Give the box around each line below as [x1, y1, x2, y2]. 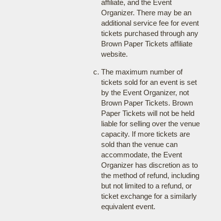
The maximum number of [101, 68, 183, 76]
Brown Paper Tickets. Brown [101, 99, 193, 107]
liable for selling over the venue [101, 119, 200, 128]
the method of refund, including [101, 171, 199, 180]
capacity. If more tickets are [101, 130, 190, 138]
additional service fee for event [101, 19, 199, 27]
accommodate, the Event [101, 150, 182, 159]
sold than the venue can [101, 140, 178, 148]
